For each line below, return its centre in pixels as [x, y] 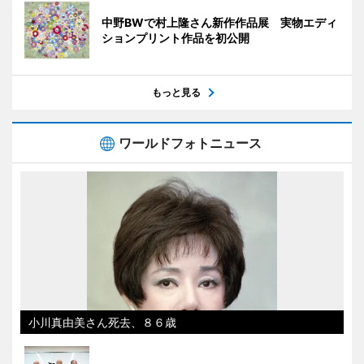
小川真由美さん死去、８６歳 [102, 322]
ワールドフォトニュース [190, 143]
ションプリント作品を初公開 [175, 37]
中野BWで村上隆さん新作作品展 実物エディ [219, 22]
